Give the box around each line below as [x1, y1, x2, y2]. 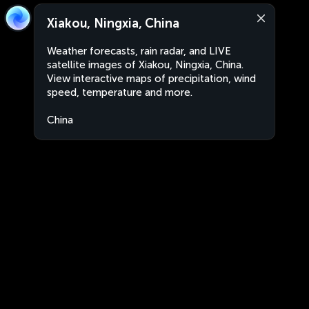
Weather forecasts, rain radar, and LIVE [47, 45, 231, 57]
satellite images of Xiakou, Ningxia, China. [47, 59, 243, 71]
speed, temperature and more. [47, 86, 192, 99]
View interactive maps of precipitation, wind [47, 72, 256, 85]
